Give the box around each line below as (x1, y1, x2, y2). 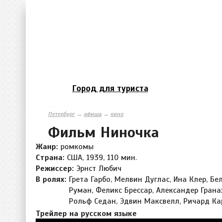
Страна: (36, 152, 67, 163)
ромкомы (60, 141, 94, 152)
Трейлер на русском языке (36, 208, 137, 219)
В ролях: (36, 174, 69, 184)
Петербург (48, 110, 75, 117)
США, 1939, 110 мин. (67, 152, 137, 163)
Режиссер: (36, 163, 76, 173)
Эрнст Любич (76, 163, 121, 173)
